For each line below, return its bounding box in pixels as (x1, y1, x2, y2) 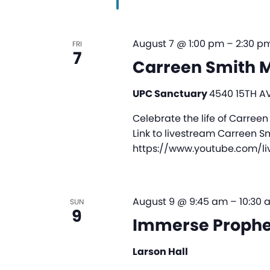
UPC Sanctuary (132, 87, 209, 101)
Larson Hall (132, 245, 188, 259)
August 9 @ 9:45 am (132, 195, 228, 209)
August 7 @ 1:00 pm (132, 37, 224, 51)
